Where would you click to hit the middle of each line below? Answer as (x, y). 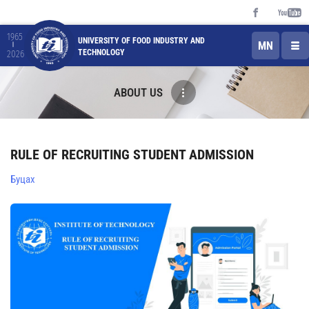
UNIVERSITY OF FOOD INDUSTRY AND (141, 41)
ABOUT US (138, 92)
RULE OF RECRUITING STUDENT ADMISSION (132, 154)
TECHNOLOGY (101, 52)
